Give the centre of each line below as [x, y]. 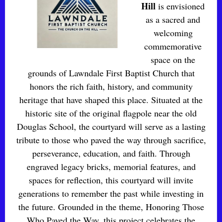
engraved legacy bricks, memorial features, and [111, 166]
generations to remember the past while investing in [111, 193]
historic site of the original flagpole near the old [111, 113]
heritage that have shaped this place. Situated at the [111, 100]
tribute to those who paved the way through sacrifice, [111, 140]
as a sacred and [173, 19]
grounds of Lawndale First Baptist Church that [111, 73]
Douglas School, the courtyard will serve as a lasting [111, 126]
